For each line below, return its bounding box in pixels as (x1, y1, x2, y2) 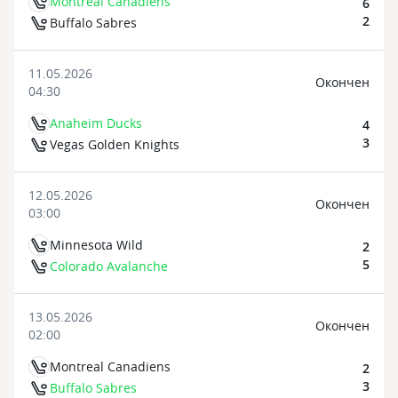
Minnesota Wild (50, 236, 143, 253)
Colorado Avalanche (50, 258, 168, 275)
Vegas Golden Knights (50, 136, 179, 153)
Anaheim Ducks (50, 115, 142, 131)
